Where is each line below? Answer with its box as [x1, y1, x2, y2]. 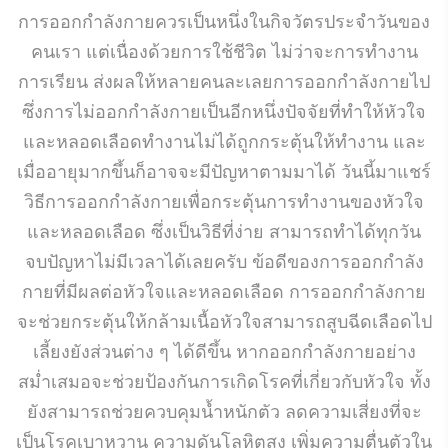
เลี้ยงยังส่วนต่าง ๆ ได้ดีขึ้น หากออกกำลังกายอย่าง [32, 336, 416, 363]
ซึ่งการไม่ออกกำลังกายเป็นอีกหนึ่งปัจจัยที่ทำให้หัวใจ [22, 96, 426, 123]
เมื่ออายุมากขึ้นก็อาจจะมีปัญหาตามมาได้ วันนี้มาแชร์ [17, 156, 431, 183]
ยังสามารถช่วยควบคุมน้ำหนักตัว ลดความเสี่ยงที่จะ [26, 396, 422, 423]
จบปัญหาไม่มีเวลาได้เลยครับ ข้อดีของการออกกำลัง [24, 246, 424, 273]
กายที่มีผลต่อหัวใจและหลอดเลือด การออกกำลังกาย [22, 276, 426, 303]
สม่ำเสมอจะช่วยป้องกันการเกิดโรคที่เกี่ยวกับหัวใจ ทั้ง [17, 366, 431, 393]
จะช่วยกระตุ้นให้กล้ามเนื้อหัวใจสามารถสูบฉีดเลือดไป [16, 306, 432, 333]
